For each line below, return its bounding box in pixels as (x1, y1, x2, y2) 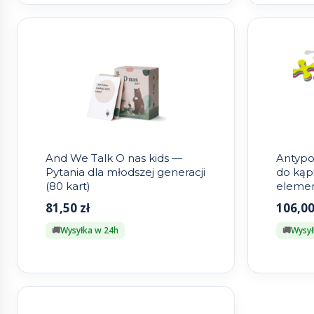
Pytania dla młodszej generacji (46, 165, 205, 179)
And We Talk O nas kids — (46, 151, 182, 165)
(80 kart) (46, 179, 90, 193)
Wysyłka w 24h (60, 224, 118, 237)
